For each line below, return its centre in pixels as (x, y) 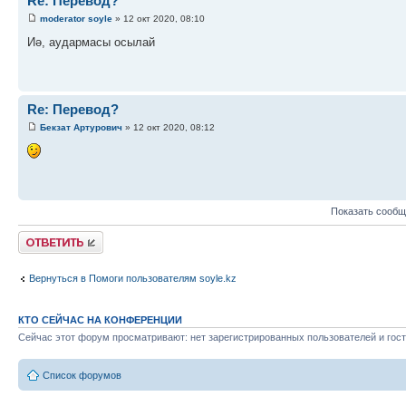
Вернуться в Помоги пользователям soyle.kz (133, 278)
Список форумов (82, 375)
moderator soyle (76, 18)
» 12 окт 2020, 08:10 (159, 18)
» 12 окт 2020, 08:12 (169, 127)
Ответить (40, 237)
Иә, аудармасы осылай (91, 42)
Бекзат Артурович (81, 127)
